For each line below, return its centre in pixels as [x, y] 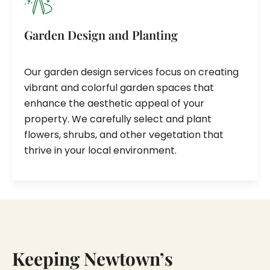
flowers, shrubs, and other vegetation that [124, 134]
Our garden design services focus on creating [131, 72]
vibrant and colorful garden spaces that [119, 87]
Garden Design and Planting [101, 34]
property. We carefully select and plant [118, 119]
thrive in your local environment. [100, 150]
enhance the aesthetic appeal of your [114, 103]
